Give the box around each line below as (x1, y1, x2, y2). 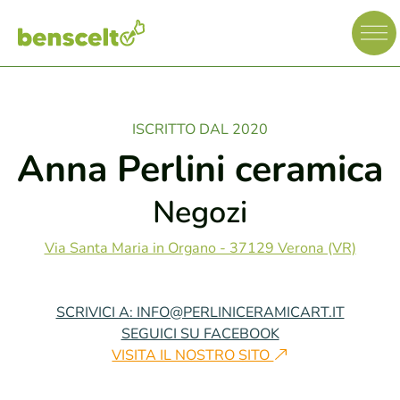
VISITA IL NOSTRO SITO (112, 346, 274, 365)
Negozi (153, 192, 247, 233)
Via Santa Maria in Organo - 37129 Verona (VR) (44, 238, 356, 258)
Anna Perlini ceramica (17, 145, 383, 194)
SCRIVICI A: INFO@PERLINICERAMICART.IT (55, 303, 345, 322)
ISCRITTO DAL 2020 (132, 120, 268, 139)
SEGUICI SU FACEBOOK (121, 324, 279, 344)
